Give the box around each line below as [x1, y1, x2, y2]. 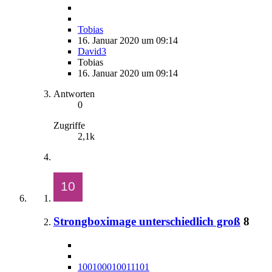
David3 [78, 46, 106, 56]
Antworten [53, 88, 95, 99]
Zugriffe [53, 120, 85, 131]
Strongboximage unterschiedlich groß [53, 215, 240, 228]
